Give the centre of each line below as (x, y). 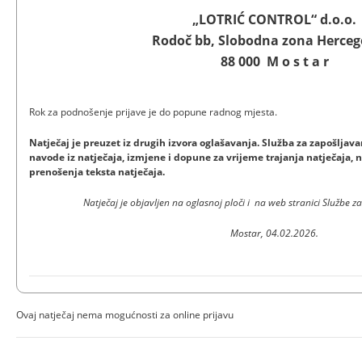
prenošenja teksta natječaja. (97, 171)
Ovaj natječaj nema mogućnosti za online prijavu (125, 314)
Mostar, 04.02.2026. (275, 233)
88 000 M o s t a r (274, 61)
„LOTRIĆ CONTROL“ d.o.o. (275, 19)
